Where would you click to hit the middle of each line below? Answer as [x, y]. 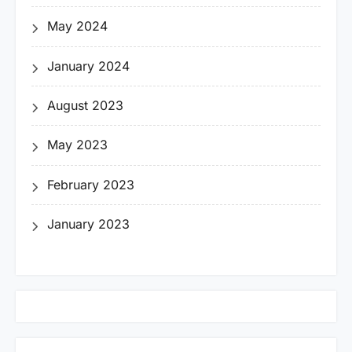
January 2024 [88, 66]
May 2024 [77, 26]
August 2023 [85, 106]
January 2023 [88, 224]
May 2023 [77, 145]
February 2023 [91, 184]
